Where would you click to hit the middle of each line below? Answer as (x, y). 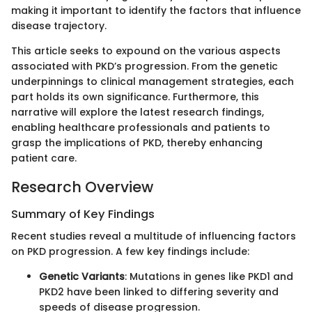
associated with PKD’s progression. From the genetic (145, 66)
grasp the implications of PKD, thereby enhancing (137, 142)
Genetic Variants (82, 277)
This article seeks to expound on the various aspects (146, 50)
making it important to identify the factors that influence (156, 10)
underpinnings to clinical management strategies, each (153, 81)
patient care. (44, 158)
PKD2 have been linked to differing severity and (159, 292)
